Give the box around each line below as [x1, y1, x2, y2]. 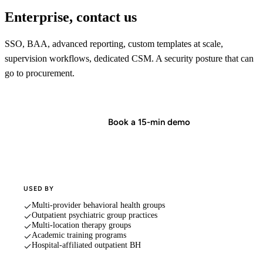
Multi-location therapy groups [32, 221, 131, 230]
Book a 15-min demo [108, 117, 190, 128]
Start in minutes [18, 117, 82, 128]
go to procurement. [5, 68, 75, 79]
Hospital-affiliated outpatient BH [32, 241, 141, 250]
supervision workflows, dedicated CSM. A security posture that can [5, 53, 254, 64]
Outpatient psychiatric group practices [32, 211, 157, 220]
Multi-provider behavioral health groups [32, 201, 165, 210]
